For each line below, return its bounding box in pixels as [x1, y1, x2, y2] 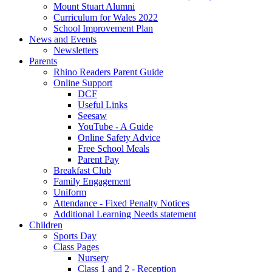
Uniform [53, 187, 86, 198]
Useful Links [78, 100, 127, 110]
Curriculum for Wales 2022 [53, 12, 158, 23]
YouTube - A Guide [78, 121, 153, 132]
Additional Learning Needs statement [53, 209, 196, 220]
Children [29, 220, 63, 231]
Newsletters [53, 45, 98, 56]
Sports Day [53, 231, 97, 242]
